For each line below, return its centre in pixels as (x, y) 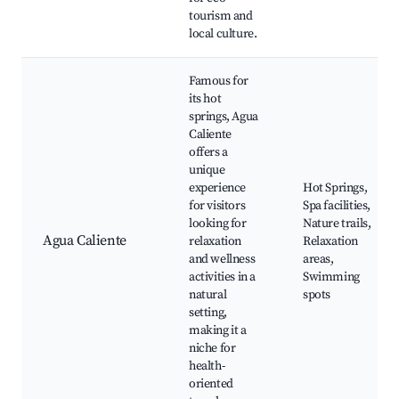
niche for (212, 349)
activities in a (222, 277)
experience (217, 188)
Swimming (331, 277)
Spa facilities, (337, 206)
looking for (218, 224)
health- (207, 366)
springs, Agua (224, 117)
